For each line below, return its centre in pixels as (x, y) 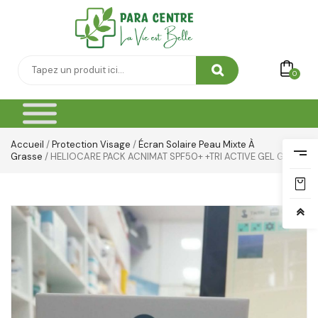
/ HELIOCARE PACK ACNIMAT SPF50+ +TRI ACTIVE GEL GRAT (171, 157)
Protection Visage (91, 145)
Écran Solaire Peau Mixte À (197, 145)
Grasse (27, 157)
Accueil (27, 145)
